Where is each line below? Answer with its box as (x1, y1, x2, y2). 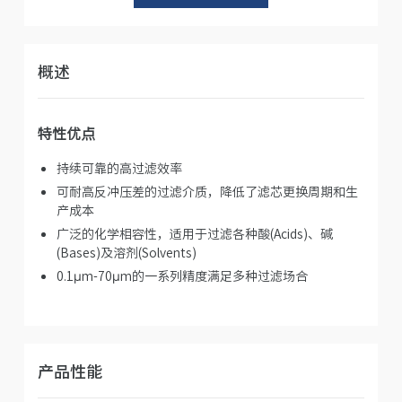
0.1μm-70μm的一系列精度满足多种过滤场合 (56, 266, 308, 284)
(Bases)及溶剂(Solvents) (56, 242, 197, 261)
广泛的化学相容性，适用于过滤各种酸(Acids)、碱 (56, 223, 333, 242)
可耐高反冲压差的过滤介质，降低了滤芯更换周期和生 (56, 181, 358, 200)
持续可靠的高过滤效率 (56, 158, 182, 177)
